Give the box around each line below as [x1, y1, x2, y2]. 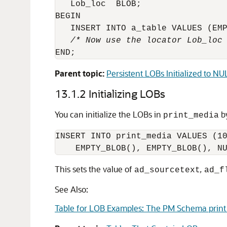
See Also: [55, 184, 88, 195]
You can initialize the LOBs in [55, 109, 163, 120]
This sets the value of [55, 164, 134, 174]
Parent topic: [55, 68, 104, 79]
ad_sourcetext [134, 166, 200, 175]
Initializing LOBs [89, 87, 165, 100]
